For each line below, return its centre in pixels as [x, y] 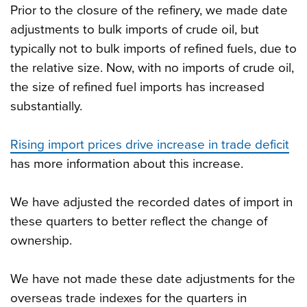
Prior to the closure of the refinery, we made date [149, 10]
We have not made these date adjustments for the [153, 279]
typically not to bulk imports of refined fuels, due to [153, 48]
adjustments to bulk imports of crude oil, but [135, 29]
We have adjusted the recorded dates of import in [151, 202]
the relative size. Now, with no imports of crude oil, [152, 67]
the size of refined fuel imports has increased [137, 87]
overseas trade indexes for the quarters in [128, 298]
